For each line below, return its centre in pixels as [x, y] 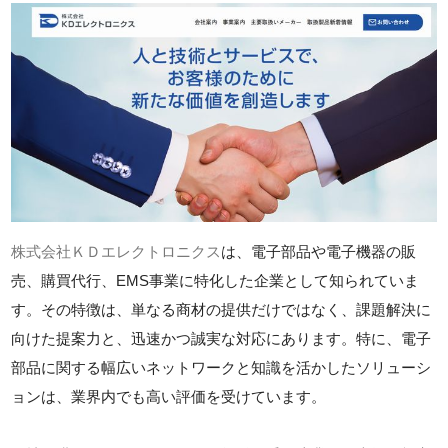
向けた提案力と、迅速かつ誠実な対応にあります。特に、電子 [221, 338]
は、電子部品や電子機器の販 [319, 251]
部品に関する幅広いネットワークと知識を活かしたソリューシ [221, 367]
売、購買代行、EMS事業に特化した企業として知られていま [215, 280]
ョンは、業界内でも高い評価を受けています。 [169, 396]
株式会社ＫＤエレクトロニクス [116, 251]
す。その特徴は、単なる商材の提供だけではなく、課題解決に [221, 309]
